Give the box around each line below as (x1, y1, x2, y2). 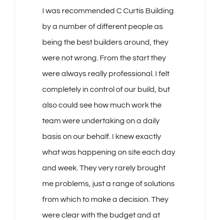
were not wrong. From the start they (42, 54, 166, 62)
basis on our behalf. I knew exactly (42, 133, 161, 141)
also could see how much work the (42, 101, 162, 110)
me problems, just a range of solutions (42, 180, 175, 188)
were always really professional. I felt (42, 70, 169, 78)
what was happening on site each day (42, 148, 175, 157)
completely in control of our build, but (42, 85, 170, 94)
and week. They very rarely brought (42, 164, 165, 172)
